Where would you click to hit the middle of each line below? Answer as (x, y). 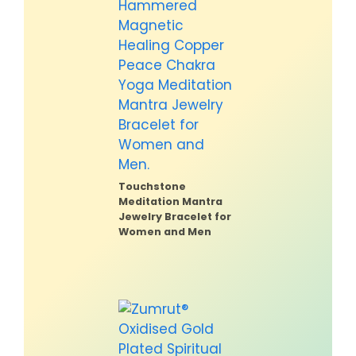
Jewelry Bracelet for (175, 216)
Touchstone (152, 186)
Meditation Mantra (170, 201)
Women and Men (165, 231)
